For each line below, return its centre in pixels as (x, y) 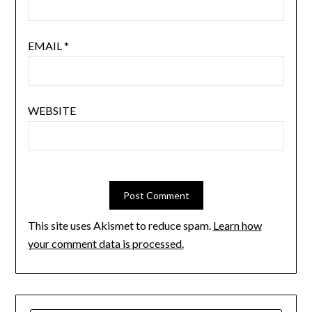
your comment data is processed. (106, 244)
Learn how (237, 226)
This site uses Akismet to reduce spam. (120, 226)
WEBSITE (52, 111)
